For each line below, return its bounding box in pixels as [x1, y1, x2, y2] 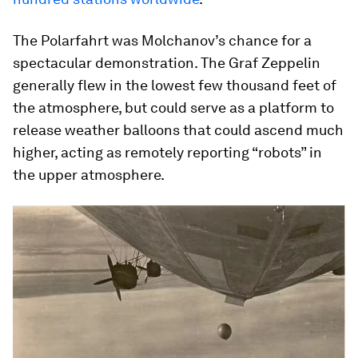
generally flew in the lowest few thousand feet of [13, 76, 336, 93]
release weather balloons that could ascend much [13, 121, 344, 138]
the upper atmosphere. [13, 165, 165, 183]
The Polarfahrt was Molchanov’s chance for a [13, 31, 312, 49]
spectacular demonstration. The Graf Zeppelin [13, 54, 320, 71]
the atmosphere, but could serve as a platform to [13, 98, 334, 116]
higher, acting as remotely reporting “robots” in [13, 143, 322, 161]
